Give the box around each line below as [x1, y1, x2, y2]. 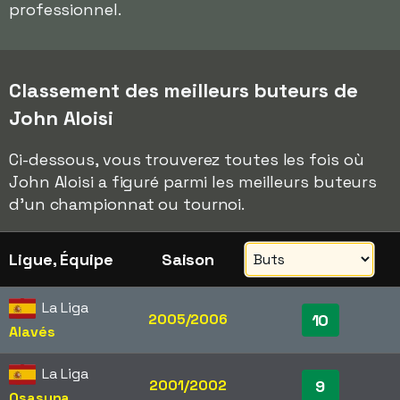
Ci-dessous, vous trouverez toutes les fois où [9, 149, 364, 170]
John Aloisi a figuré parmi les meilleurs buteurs [9, 171, 378, 192]
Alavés [9, 322, 55, 341]
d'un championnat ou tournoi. [9, 194, 246, 214]
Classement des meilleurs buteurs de [9, 78, 358, 103]
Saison [161, 249, 215, 270]
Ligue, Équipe [9, 249, 113, 270]
